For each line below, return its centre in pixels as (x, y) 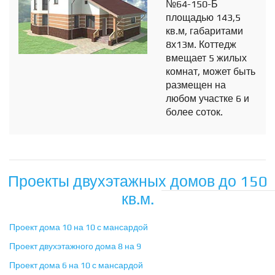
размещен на (196, 85)
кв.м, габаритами (204, 31)
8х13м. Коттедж (201, 45)
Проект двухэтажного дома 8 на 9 (75, 246)
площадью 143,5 (203, 18)
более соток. (194, 112)
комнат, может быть (211, 72)
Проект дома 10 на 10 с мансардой (79, 227)
